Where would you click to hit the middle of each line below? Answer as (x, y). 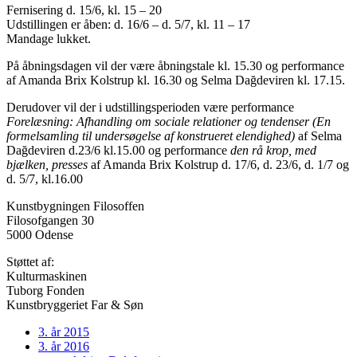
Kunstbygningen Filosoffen (75, 206)
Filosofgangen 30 (50, 220)
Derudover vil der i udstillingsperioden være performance (150, 107)
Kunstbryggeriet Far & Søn (75, 304)
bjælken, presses (47, 164)
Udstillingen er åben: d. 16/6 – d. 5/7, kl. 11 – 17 (128, 24)
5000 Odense (40, 234)
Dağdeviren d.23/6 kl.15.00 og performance (118, 150)
